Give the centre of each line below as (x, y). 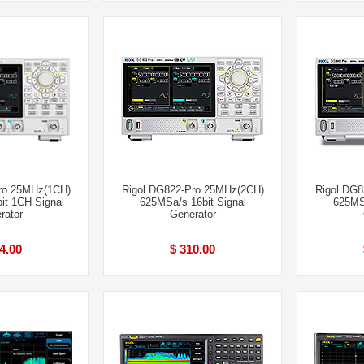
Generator (193, 214)
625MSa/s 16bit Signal (193, 202)
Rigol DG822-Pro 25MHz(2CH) (193, 190)
